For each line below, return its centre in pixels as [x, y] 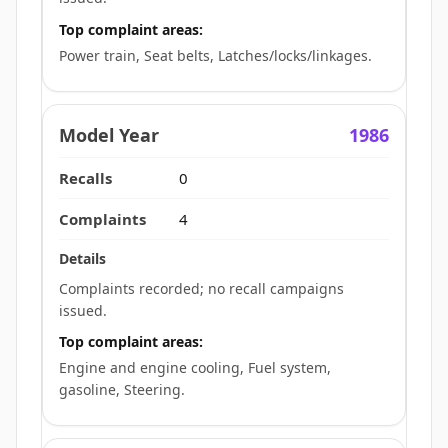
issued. [83, 310]
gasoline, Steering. [122, 390]
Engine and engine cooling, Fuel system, [195, 368]
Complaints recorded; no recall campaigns [201, 288]
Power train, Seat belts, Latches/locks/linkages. [215, 55]
